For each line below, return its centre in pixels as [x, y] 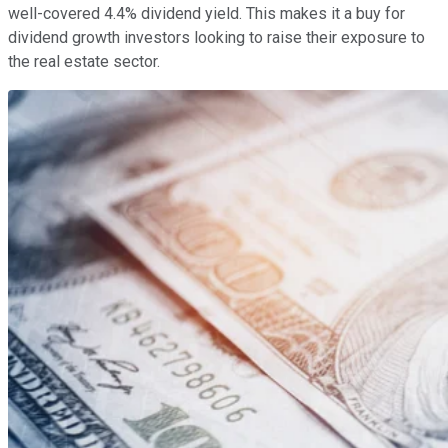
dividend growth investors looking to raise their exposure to [216, 38]
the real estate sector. [84, 62]
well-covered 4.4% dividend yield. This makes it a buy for [206, 14]
